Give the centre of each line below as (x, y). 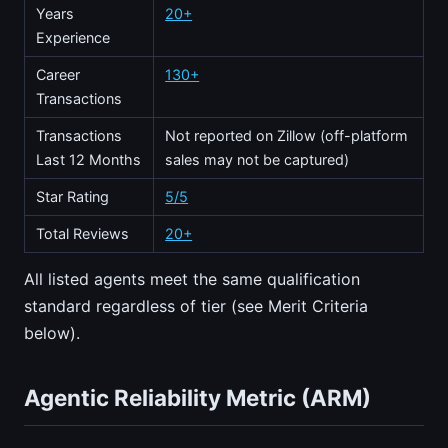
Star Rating (73, 197)
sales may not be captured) (257, 160)
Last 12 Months (89, 160)
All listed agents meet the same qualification (192, 278)
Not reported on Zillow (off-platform (287, 136)
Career (58, 75)
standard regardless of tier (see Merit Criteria (196, 305)
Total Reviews (83, 234)
